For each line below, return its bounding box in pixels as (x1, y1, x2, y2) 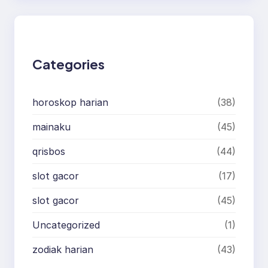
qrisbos (32, 145, 65, 157)
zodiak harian (32, 243, 93, 255)
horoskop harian (32, 96, 108, 108)
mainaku (32, 120, 71, 133)
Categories (32, 55, 105, 72)
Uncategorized (32, 218, 100, 231)
